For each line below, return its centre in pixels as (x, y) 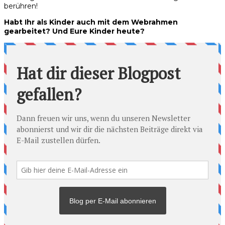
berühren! (21, 6)
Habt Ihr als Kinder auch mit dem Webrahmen (91, 22)
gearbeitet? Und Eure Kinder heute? (74, 31)
